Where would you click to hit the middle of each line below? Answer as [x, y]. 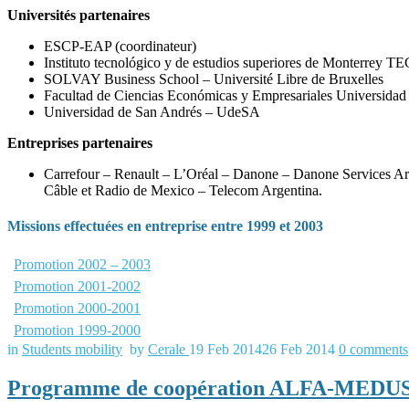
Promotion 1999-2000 [77, 330]
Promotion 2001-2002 [77, 287]
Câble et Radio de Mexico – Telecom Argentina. [183, 190]
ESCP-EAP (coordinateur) [120, 46]
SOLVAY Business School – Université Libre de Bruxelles [214, 79]
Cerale [168, 350]
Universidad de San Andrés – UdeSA [152, 111]
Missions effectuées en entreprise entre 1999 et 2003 [165, 225]
